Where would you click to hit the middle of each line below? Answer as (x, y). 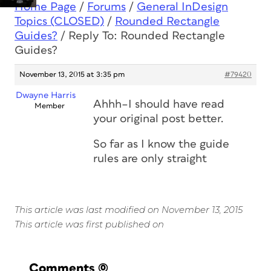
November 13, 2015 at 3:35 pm (72, 75)
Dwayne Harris (46, 95)
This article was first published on (89, 224)
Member (49, 106)
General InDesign (182, 7)
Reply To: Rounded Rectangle (147, 36)
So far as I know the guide (161, 144)
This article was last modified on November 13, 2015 (129, 210)
